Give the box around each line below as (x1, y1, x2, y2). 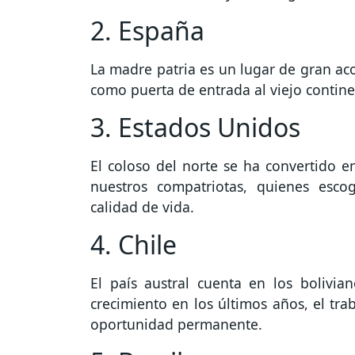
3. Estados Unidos (90, 110, 300, 145)
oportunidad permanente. (90, 315, 262, 334)
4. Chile (90, 227, 177, 262)
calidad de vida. (90, 197, 194, 217)
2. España (90, 13, 204, 48)
